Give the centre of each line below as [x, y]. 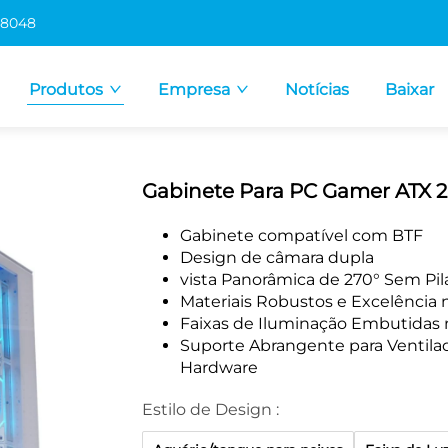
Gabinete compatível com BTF [301, 235]
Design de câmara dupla [276, 257]
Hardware [218, 367]
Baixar [409, 89]
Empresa [194, 89]
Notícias [317, 89]
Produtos [66, 89]
